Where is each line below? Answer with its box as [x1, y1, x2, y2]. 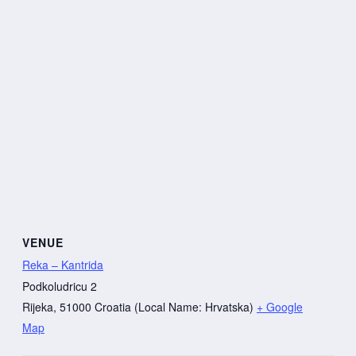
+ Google [257, 299, 303, 315]
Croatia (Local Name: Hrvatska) [95, 299, 253, 315]
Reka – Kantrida [22, 257, 103, 273]
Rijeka [22, 299, 53, 315]
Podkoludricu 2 [22, 278, 97, 295]
